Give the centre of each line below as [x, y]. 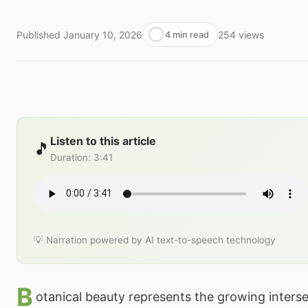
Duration [69, 157]
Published [38, 34]
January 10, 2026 [103, 34]
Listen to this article [103, 141]
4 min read [187, 34]
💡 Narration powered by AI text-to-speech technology [155, 240]
